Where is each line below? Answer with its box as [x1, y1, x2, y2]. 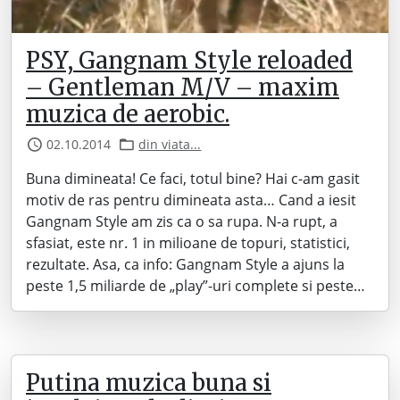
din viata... [138, 136, 202, 154]
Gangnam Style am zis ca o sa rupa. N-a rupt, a [26, 212, 337, 232]
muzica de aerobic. [26, 100, 229, 129]
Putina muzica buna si [26, 369, 271, 398]
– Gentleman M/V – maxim [26, 73, 339, 103]
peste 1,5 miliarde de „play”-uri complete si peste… [26, 276, 365, 296]
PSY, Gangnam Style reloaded [26, 46, 353, 76]
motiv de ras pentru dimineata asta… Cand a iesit [26, 190, 356, 211]
